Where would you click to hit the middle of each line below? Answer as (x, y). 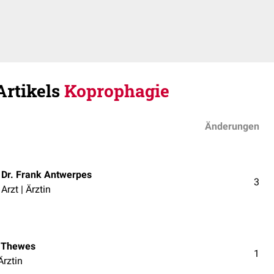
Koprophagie (117, 91)
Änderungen (232, 126)
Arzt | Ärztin (26, 189)
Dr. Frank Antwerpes (46, 174)
